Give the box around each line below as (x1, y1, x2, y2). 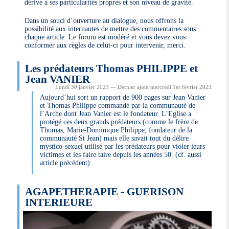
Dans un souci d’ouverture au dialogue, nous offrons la (25, 16, 184, 25)
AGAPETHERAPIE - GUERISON (25, 186, 184, 198)
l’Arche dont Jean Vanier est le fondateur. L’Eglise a (40, 109, 192, 118)
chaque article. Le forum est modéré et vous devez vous (25, 32, 186, 41)
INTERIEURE (25, 196, 93, 209)
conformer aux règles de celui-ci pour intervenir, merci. (25, 40, 186, 49)
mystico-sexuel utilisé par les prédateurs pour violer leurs (40, 142, 205, 151)
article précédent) (40, 158, 90, 167)
